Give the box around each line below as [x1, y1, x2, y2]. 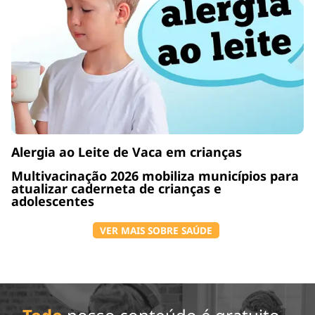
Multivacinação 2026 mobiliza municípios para [11, 167, 299, 184]
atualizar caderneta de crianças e [11, 179, 221, 197]
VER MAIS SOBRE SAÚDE [99, 223, 212, 237]
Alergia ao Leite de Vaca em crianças [11, 143, 242, 160]
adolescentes [11, 192, 94, 210]
